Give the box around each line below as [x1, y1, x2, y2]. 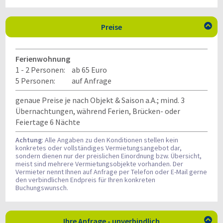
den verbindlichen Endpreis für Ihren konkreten [15, 175, 155, 184]
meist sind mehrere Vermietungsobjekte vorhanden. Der [15, 159, 183, 168]
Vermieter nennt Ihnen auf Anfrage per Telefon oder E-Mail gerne [15, 167, 207, 176]
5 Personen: [15, 76, 55, 86]
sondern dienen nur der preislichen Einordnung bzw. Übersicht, [15, 151, 202, 160]
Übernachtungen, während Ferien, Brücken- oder [15, 106, 180, 116]
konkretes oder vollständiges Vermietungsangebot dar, [15, 143, 182, 152]
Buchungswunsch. [15, 183, 68, 192]
